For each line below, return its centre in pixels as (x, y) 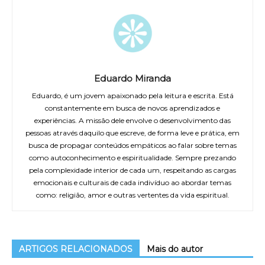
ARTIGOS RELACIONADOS (76, 249)
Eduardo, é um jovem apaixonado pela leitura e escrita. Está (132, 96)
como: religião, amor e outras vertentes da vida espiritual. (132, 195)
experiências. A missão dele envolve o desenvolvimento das (132, 121)
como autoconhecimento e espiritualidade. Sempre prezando (132, 158)
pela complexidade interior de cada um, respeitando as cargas (132, 170)
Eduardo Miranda (132, 79)
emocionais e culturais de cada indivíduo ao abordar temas (132, 183)
